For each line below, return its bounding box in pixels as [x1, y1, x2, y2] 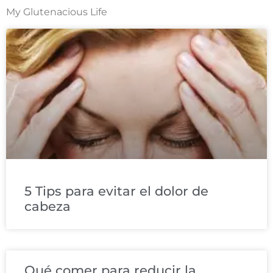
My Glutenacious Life [6, 6, 107, 18]
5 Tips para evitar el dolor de [24, 183, 208, 199]
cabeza [24, 198, 71, 214]
